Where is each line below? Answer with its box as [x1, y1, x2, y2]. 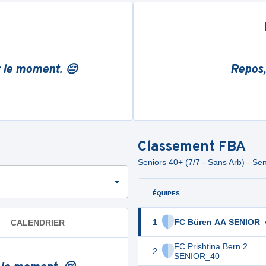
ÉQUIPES [153, 189, 180, 197]
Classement [138, 138, 218, 156]
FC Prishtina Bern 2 [174, 242, 248, 251]
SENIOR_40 [174, 251, 220, 261]
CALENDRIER [11, 217, 65, 227]
